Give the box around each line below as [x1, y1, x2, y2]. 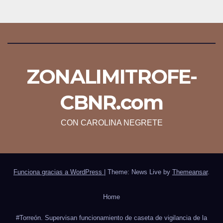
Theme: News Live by [108, 168, 172, 176]
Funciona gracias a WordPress [13, 168, 104, 176]
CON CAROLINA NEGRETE [60, 118, 163, 127]
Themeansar [172, 168, 208, 176]
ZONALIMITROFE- [26, 64, 197, 89]
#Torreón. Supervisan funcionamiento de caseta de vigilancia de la [16, 214, 207, 222]
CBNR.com [60, 90, 163, 114]
